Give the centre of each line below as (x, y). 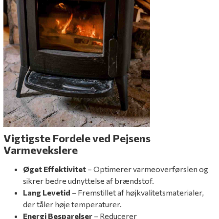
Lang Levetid (47, 192)
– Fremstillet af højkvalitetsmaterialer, (137, 192)
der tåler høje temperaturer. (72, 204)
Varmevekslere (41, 150)
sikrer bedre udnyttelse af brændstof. (88, 180)
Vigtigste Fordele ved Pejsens (77, 138)
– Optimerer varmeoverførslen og (147, 169)
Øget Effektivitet (55, 169)
